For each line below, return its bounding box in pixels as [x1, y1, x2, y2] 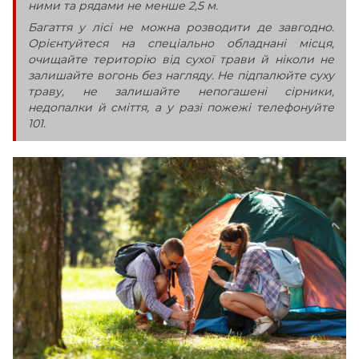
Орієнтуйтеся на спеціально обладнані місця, [28, 35, 334, 50]
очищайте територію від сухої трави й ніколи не [28, 51, 334, 67]
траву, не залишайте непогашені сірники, [28, 83, 334, 99]
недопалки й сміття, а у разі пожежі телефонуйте [28, 99, 334, 115]
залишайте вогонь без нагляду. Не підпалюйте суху [28, 67, 334, 83]
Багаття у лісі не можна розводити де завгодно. [28, 19, 334, 34]
